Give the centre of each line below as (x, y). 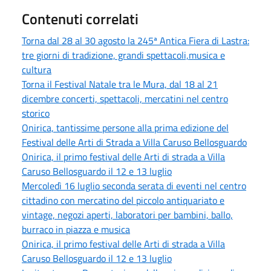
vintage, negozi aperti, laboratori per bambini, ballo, (127, 214)
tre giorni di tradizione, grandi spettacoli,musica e (123, 55)
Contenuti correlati (80, 18)
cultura (37, 69)
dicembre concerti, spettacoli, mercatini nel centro (125, 98)
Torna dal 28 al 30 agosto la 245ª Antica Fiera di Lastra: (135, 40)
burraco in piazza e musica (76, 229)
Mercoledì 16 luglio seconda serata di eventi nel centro (134, 185)
